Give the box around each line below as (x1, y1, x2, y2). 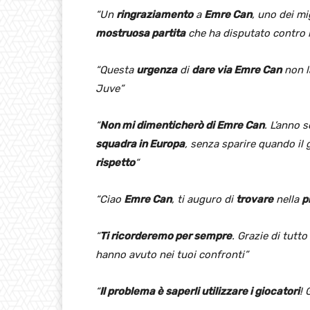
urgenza (136, 63, 177, 76)
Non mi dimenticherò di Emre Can (100, 118, 264, 131)
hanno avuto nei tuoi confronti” (95, 248, 248, 261)
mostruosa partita (95, 26, 185, 39)
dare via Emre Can (192, 63, 282, 76)
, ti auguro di (172, 192, 236, 206)
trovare (236, 192, 273, 206)
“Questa (95, 63, 136, 76)
